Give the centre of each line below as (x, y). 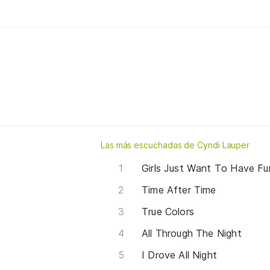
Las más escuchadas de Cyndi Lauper (175, 145)
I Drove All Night (180, 255)
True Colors (168, 211)
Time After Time (179, 190)
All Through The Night (192, 233)
